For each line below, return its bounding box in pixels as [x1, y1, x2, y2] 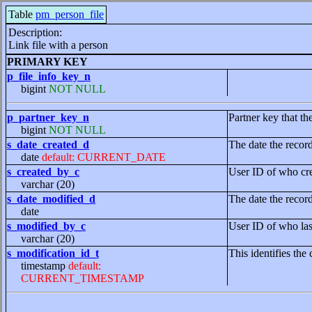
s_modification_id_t [7, 247, 99, 259]
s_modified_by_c [7, 220, 86, 232]
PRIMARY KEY [7, 56, 88, 68]
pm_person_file [36, 8, 104, 20]
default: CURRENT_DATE [42, 151, 166, 163]
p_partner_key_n [7, 111, 89, 123]
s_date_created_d [7, 139, 89, 150]
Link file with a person [8, 39, 108, 51]
